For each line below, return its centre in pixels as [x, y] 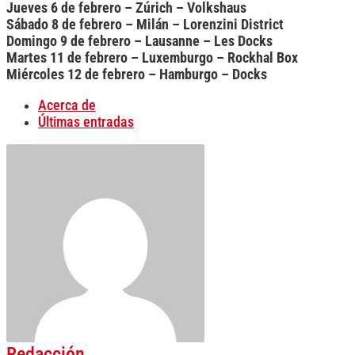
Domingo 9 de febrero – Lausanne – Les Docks [139, 42]
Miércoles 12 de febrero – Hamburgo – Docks [137, 75]
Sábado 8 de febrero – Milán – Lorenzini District [145, 25]
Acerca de [67, 105]
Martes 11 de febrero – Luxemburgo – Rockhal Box [152, 58]
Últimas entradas [86, 122]
